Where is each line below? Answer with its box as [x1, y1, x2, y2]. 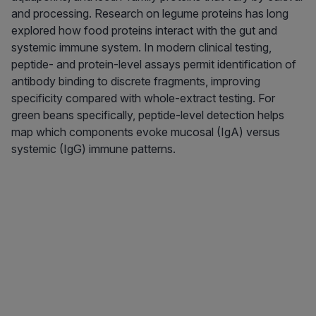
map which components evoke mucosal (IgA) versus [11, 125, 280, 140]
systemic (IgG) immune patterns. [11, 142, 176, 157]
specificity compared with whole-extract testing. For [11, 91, 275, 106]
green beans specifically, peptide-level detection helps [11, 108, 284, 123]
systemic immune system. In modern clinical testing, [11, 40, 272, 55]
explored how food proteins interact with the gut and [11, 23, 277, 38]
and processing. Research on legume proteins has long [11, 6, 288, 21]
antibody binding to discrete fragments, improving [11, 74, 260, 89]
